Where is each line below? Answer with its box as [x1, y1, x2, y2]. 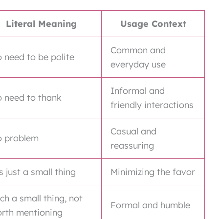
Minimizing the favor [110, 166, 195, 178]
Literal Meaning [5, 18, 77, 30]
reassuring [110, 140, 154, 152]
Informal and [110, 85, 165, 97]
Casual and [110, 126, 156, 137]
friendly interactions [110, 99, 194, 111]
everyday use [110, 59, 166, 70]
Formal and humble [110, 199, 190, 211]
